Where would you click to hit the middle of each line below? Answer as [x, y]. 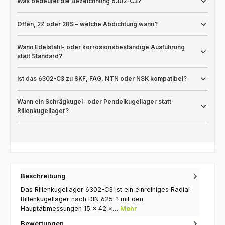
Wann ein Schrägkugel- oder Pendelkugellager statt [94, 102]
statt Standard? [39, 56]
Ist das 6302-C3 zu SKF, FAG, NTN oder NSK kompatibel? [102, 79]
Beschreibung [43, 176]
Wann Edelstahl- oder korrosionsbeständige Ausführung [101, 47]
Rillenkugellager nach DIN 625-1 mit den [82, 199]
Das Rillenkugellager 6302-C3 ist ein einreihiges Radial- [107, 189]
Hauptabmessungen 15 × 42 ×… [70, 208]
